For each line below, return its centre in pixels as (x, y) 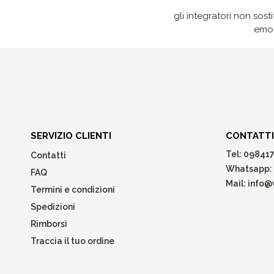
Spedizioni (53, 206)
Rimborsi (49, 224)
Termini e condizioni (73, 189)
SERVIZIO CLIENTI (71, 135)
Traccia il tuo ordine (72, 241)
